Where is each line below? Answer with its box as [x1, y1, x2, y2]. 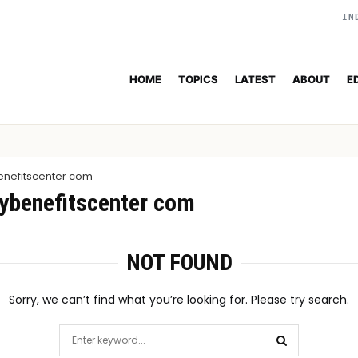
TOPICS [178, 72, 218, 86]
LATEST [235, 72, 276, 86]
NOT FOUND [125, 249, 233, 276]
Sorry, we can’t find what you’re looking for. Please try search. [9, 292, 349, 308]
